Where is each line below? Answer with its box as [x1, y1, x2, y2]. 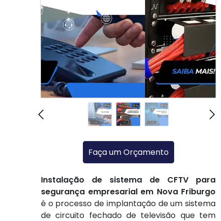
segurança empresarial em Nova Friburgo [41, 186, 216, 198]
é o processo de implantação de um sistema [41, 198, 216, 210]
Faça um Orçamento [88, 147, 169, 158]
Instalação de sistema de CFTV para [41, 174, 216, 186]
